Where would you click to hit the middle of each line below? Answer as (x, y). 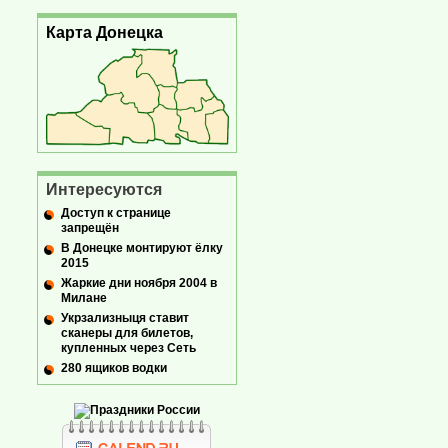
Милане (84, 297)
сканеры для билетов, (127, 332)
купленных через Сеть (128, 347)
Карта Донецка (104, 32)
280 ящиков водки (114, 367)
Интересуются (104, 189)
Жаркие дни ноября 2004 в (139, 282)
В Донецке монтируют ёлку (142, 247)
